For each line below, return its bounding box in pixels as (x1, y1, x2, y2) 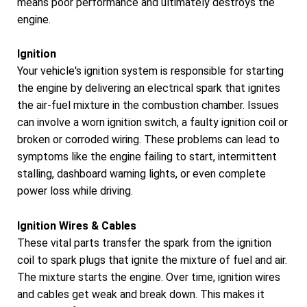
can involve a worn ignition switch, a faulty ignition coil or (17, 116, 288, 130)
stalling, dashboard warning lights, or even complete (17, 167, 266, 181)
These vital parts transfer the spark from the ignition (17, 236, 271, 249)
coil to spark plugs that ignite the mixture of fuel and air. (17, 253, 287, 267)
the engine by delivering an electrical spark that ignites (17, 82, 280, 95)
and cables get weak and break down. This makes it (17, 287, 265, 301)
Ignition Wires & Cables (17, 219, 136, 232)
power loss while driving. (17, 184, 133, 198)
